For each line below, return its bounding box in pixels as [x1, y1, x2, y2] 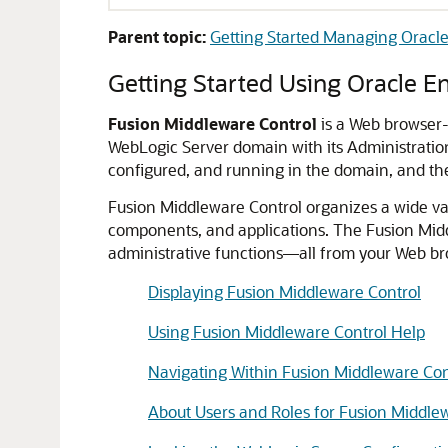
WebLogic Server [108, 136, 229, 157]
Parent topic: [108, 26, 206, 47]
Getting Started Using [108, 67, 347, 98]
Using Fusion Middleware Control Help [148, 321, 425, 342]
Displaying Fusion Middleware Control [148, 281, 421, 302]
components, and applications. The [108, 219, 366, 240]
